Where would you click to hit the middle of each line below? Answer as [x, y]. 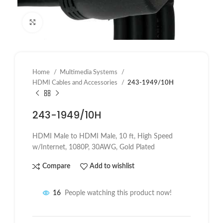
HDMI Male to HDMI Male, [76, 136]
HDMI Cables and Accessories [76, 82]
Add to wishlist [112, 167]
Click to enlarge [64, 22]
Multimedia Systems [89, 72]
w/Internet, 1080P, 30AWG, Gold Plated [94, 147]
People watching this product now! [118, 193]
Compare [56, 167]
